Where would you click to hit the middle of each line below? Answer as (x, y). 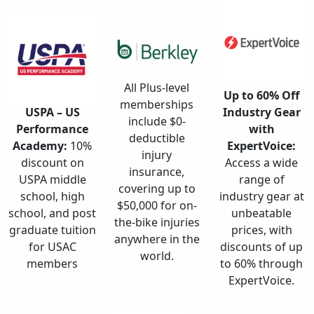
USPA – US (52, 112)
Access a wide (262, 162)
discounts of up (262, 246)
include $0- (157, 121)
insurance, (157, 171)
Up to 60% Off (262, 95)
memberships (157, 104)
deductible (157, 138)
